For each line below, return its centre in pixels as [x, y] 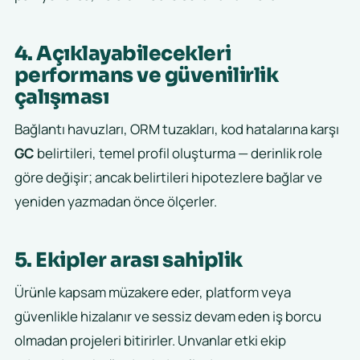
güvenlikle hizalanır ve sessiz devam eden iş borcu [168, 317]
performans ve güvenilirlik [146, 76]
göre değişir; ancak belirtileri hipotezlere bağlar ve [168, 178]
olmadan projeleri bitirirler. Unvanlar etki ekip [150, 341]
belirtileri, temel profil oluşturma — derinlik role [178, 153]
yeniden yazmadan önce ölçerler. [115, 202]
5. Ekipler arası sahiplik [128, 260]
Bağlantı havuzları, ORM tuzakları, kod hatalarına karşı [176, 129]
